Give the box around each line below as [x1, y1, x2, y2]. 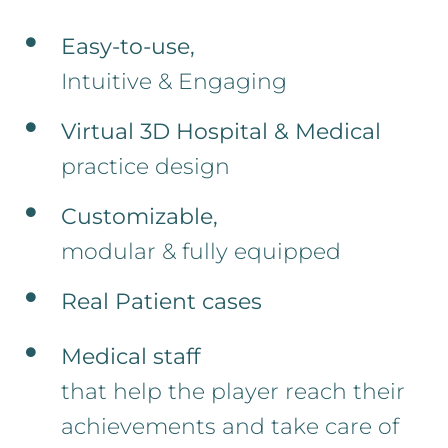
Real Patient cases [60, 288, 262, 316]
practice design [60, 153, 230, 181]
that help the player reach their [60, 378, 405, 406]
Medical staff [60, 343, 200, 371]
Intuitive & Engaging [60, 68, 287, 96]
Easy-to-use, [60, 33, 195, 61]
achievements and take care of [60, 413, 399, 441]
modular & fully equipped [60, 238, 341, 266]
